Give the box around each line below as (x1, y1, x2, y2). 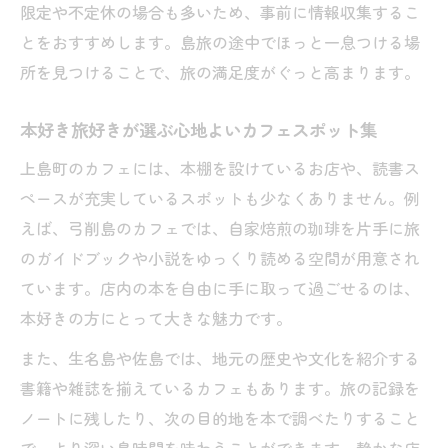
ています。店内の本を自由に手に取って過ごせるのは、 (20, 276, 420, 300)
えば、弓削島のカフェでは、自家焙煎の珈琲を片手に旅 (20, 216, 420, 240)
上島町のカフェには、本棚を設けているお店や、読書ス (20, 156, 420, 180)
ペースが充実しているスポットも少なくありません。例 (20, 186, 420, 210)
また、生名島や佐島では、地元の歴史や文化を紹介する (20, 346, 420, 370)
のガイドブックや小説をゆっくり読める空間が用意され (20, 246, 420, 270)
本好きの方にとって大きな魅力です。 (20, 306, 292, 330)
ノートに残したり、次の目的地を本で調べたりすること (20, 406, 420, 430)
